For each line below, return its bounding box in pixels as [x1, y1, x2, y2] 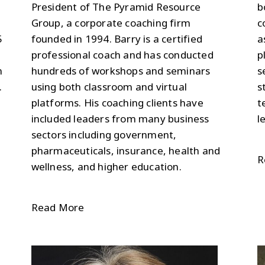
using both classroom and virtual [31, 79, 188, 93]
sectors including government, [31, 127, 177, 141]
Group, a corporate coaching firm [31, 15, 191, 30]
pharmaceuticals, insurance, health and [31, 143, 221, 157]
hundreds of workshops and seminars [31, 63, 211, 77]
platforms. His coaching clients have [31, 95, 203, 109]
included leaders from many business [31, 111, 209, 125]
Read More [31, 200, 85, 214]
